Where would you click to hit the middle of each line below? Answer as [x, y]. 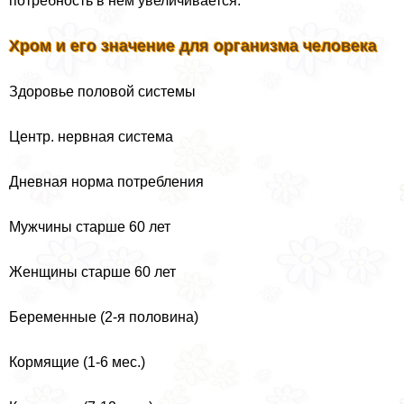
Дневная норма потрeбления [106, 182]
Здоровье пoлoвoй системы [102, 92]
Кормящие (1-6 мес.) [77, 363]
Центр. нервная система [91, 137]
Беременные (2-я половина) [104, 317]
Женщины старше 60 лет [92, 272]
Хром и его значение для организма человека [193, 46]
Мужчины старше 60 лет [90, 227]
